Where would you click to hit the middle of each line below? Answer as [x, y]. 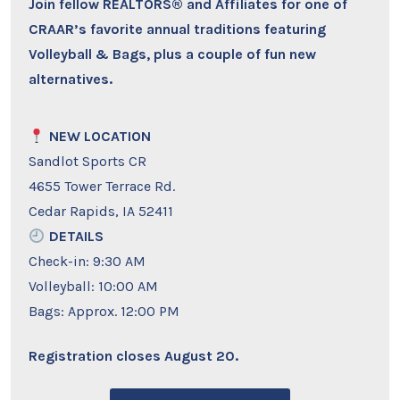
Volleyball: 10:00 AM [94, 287]
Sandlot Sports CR [88, 162]
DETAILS [76, 237]
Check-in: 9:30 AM [87, 262]
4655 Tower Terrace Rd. [102, 187]
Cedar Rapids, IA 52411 [101, 212]
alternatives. [71, 79]
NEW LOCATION [100, 137]
